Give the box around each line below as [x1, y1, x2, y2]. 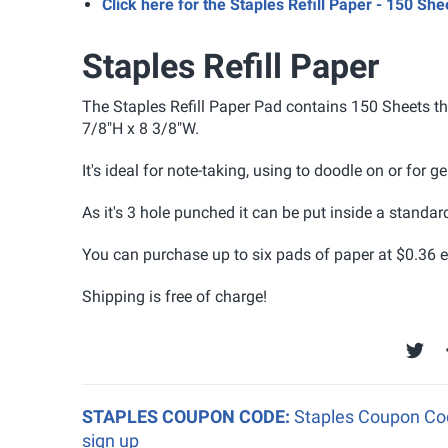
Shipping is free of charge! [82, 286, 267, 306]
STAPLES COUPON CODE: [82, 405, 294, 427]
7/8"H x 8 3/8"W [82, 118, 195, 138]
